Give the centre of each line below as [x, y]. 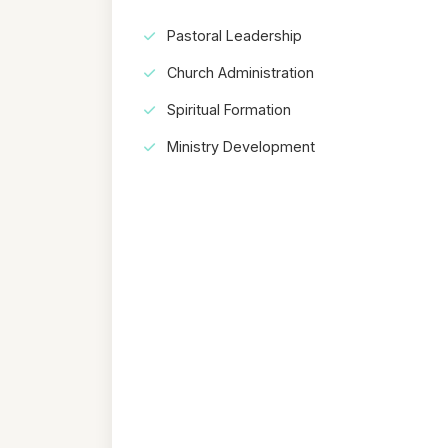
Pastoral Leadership [232, 35]
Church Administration [238, 72]
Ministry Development [239, 146]
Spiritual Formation [227, 109]
